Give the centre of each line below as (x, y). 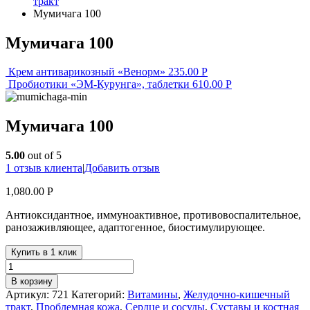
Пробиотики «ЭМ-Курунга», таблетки (99, 84)
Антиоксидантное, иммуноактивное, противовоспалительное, (153, 215)
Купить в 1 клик (44, 253)
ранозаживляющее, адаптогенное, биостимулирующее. (135, 228)
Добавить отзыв (122, 168)
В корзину (32, 282)
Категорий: (99, 295)
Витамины (153, 295)
